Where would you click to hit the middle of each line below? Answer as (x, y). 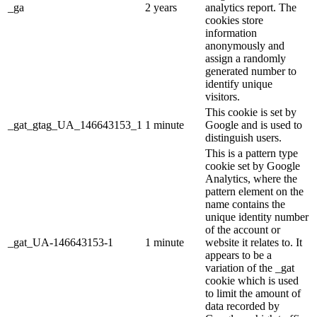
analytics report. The (251, 8)
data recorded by (242, 306)
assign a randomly (246, 59)
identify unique (239, 84)
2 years (161, 8)
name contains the (245, 204)
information (231, 33)
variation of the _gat (250, 268)
